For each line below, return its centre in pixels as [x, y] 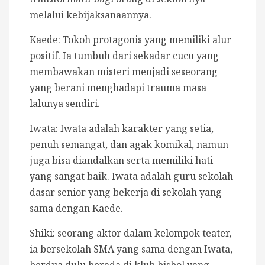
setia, [202, 129]
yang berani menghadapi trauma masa [118, 88]
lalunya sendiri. [65, 104]
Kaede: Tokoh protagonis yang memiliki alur [130, 40]
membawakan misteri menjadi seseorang [124, 72]
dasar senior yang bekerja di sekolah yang [126, 193]
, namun [210, 145]
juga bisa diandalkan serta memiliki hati [121, 161]
